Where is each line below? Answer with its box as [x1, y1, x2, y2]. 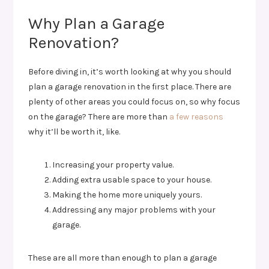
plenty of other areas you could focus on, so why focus [28, 96, 241, 107]
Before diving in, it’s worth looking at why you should [28, 66, 232, 77]
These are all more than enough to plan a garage [28, 252, 217, 263]
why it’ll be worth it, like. [28, 126, 121, 137]
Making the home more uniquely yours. [52, 189, 202, 200]
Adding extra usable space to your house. [52, 174, 212, 185]
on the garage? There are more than [28, 111, 170, 122]
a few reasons [169, 111, 224, 122]
